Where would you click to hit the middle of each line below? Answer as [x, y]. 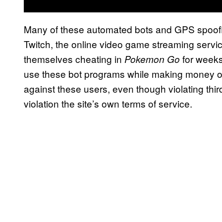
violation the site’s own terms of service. [108, 104]
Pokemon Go [153, 59]
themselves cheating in [74, 59]
